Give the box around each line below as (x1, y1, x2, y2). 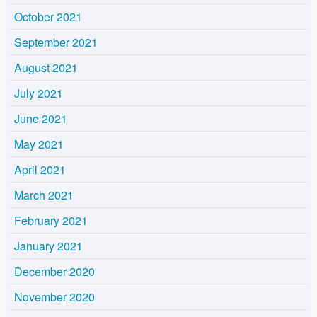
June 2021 (14, 110, 67, 127)
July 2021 (14, 85, 63, 102)
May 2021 (14, 136, 64, 153)
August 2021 (14, 59, 78, 76)
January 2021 (14, 238, 83, 255)
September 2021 (14, 34, 98, 51)
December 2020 (14, 263, 95, 280)
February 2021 (14, 212, 88, 229)
